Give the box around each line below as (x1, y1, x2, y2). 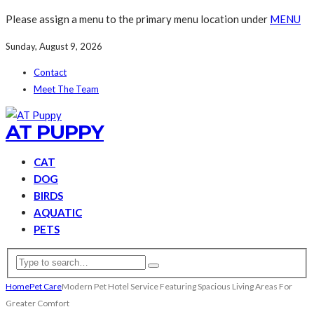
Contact (34, 67, 67, 78)
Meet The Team (34, 83, 99, 95)
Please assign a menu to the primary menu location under (6, 13, 270, 25)
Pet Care (29, 280, 62, 292)
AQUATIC (34, 206, 82, 219)
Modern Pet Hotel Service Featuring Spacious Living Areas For (62, 280, 292, 292)
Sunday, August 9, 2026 (6, 41, 102, 52)
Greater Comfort (6, 297, 69, 308)
